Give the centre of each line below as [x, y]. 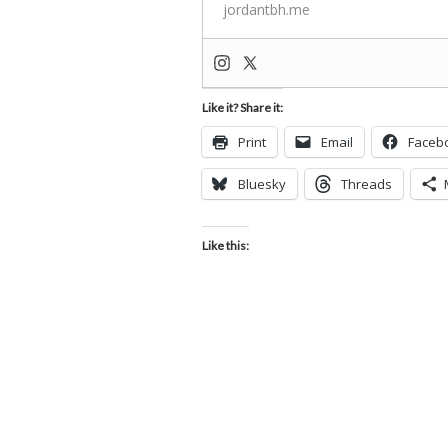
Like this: [225, 245]
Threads [366, 184]
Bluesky [262, 184]
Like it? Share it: [242, 107]
